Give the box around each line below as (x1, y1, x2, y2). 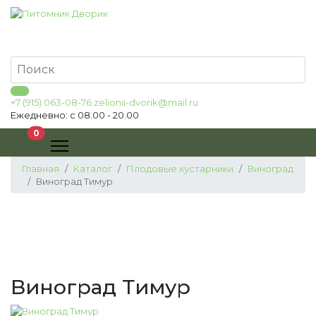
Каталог (73, 163, 112, 174)
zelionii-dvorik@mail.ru (94, 97, 198, 108)
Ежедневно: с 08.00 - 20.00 (11, 109, 139, 121)
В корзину (38, 127, 88, 138)
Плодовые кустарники (126, 163, 233, 174)
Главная (22, 163, 59, 174)
